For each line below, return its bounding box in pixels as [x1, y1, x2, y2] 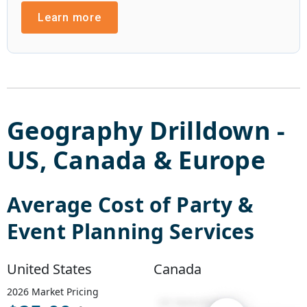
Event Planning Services [7, 217, 255, 245]
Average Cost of [7, 190, 177, 219]
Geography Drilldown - [7, 113, 286, 147]
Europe [178, 143, 265, 177]
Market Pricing [29, 284, 99, 298]
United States [7, 259, 92, 278]
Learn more [38, 10, 101, 24]
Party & [176, 190, 254, 219]
